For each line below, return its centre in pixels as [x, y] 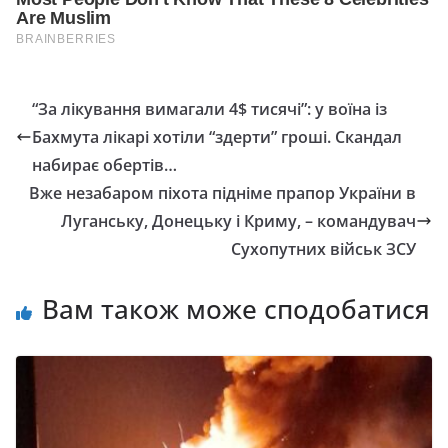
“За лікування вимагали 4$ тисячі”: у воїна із [209, 108]
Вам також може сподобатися [236, 308]
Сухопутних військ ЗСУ [323, 248]
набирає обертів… [104, 164]
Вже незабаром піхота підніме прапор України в [222, 192]
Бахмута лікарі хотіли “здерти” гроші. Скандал [217, 136]
